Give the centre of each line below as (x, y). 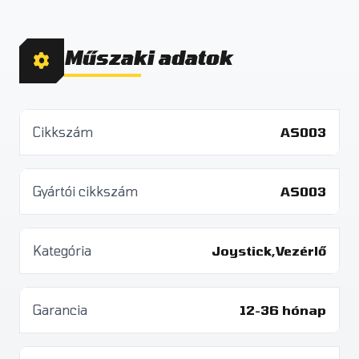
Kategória (62, 250)
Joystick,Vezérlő (269, 250)
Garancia (60, 310)
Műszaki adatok (148, 57)
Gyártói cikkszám (85, 191)
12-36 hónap (283, 310)
